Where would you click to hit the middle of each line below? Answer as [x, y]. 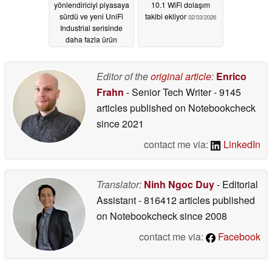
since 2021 [120, 123]
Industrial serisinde [91, 28]
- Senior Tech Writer [169, 92]
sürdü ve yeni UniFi [91, 16]
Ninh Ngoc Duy [179, 184]
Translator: [119, 184]
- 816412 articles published [197, 200]
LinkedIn [241, 144]
